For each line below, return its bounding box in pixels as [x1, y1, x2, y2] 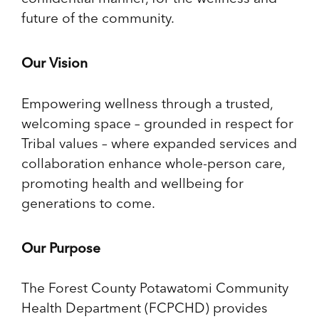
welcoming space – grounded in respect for [21, 114, 293, 132]
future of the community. [21, 9, 174, 26]
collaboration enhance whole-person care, [21, 154, 285, 172]
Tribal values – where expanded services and [21, 134, 297, 152]
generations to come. [21, 194, 155, 211]
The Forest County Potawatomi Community [21, 279, 288, 297]
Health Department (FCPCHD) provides [21, 299, 268, 317]
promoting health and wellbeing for [21, 174, 244, 192]
